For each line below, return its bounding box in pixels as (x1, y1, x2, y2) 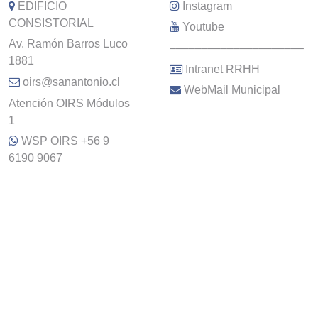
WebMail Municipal (184, 84, 281, 97)
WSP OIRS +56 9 (21, 135, 109, 148)
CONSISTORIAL (8, 16, 94, 29)
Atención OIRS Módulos (8, 97, 130, 109)
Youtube (182, 21, 225, 33)
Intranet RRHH (185, 62, 261, 75)
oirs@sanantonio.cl (22, 75, 120, 88)
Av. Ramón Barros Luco (8, 38, 128, 50)
